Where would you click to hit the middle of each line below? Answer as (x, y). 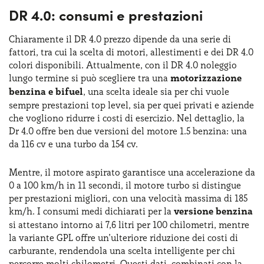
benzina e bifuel (46, 91)
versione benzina (213, 211)
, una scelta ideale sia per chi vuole (156, 91)
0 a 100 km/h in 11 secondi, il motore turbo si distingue (125, 185)
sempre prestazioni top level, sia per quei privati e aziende (131, 105)
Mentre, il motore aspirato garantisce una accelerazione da (132, 172)
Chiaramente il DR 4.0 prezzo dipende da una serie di (120, 39)
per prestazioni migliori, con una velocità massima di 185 (128, 198)
